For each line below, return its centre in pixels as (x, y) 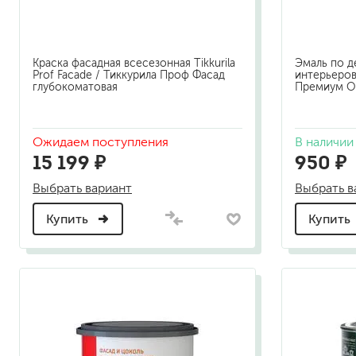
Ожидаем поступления (101, 142)
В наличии (324, 142)
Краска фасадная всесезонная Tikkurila (134, 64)
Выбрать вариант (82, 188)
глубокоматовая (75, 87)
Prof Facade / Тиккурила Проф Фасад (129, 75)
